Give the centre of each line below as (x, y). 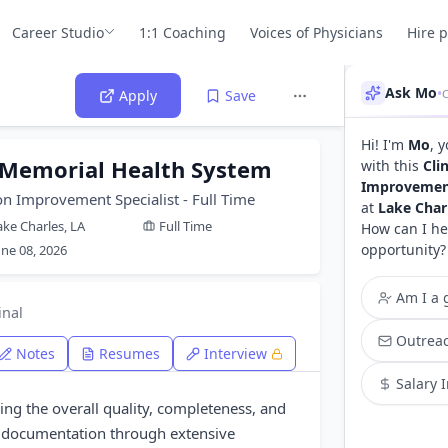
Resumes (129, 353)
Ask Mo (411, 92)
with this (392, 165)
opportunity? (403, 249)
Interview (235, 353)
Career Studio (58, 32)
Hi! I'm (384, 144)
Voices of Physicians (317, 32)
